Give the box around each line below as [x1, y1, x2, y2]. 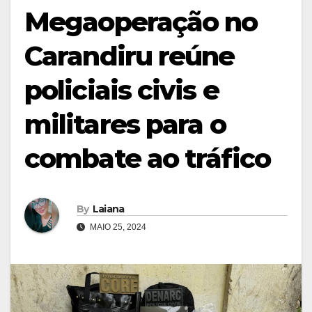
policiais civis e [24, 73, 219, 107]
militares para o [24, 107, 226, 141]
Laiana [92, 203, 125, 216]
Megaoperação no [24, 5, 258, 38]
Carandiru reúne [24, 39, 235, 72]
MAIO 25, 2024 [88, 222, 146, 233]
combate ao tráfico [24, 141, 270, 175]
